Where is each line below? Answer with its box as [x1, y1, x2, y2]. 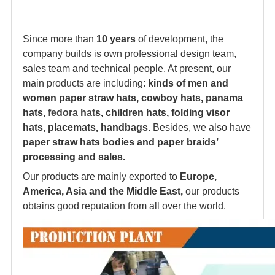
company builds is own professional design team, [23, 48, 236, 59]
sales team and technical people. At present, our [23, 63, 231, 74]
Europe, [180, 171, 217, 182]
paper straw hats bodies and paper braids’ [23, 137, 218, 147]
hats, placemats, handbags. [23, 122, 150, 133]
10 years [96, 34, 136, 44]
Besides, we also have [150, 122, 251, 133]
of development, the [136, 34, 223, 44]
